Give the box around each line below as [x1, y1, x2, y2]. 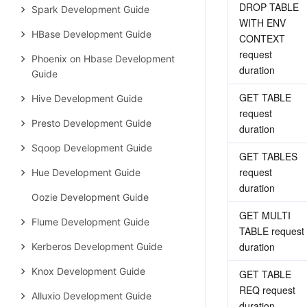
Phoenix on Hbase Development [32, 53, 175, 64]
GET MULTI [239, 208, 291, 222]
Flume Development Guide [32, 216, 149, 228]
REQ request [239, 283, 295, 297]
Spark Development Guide [32, 3, 149, 15]
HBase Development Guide [32, 28, 151, 40]
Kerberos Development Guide [32, 241, 162, 252]
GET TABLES [239, 149, 297, 163]
